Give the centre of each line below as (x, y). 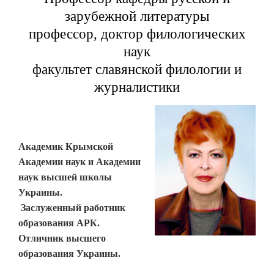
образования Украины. (69, 254)
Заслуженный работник (72, 208)
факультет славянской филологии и (137, 69)
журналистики (137, 87)
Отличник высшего (62, 238)
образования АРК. (59, 223)
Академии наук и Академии (80, 162)
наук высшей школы (65, 177)
